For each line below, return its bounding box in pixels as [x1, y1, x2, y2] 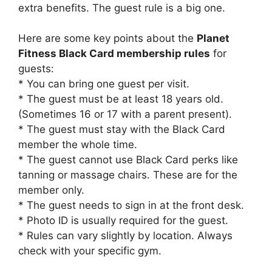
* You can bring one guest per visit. [18, 78, 189, 90]
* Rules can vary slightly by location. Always [18, 229, 233, 242]
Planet [197, 32, 229, 45]
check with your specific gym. [18, 245, 161, 257]
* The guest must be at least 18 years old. [18, 93, 223, 106]
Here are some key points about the [18, 32, 197, 45]
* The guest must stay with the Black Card [18, 123, 225, 136]
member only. [18, 184, 84, 197]
